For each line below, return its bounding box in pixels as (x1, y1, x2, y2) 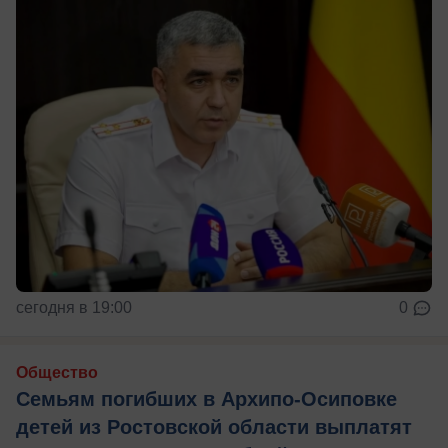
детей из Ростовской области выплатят (16, 416, 412, 439)
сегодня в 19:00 (16, 299, 132, 317)
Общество (16, 364, 98, 382)
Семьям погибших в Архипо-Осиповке (16, 388, 397, 411)
